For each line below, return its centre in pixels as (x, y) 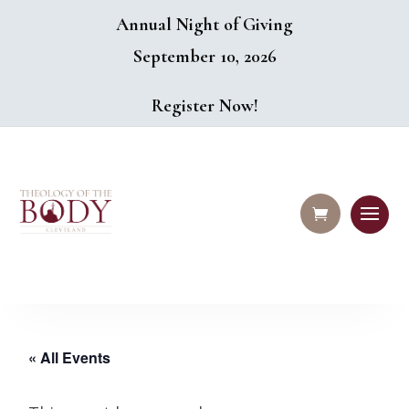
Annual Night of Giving (204, 25)
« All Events (70, 358)
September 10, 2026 (204, 57)
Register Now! (204, 106)
